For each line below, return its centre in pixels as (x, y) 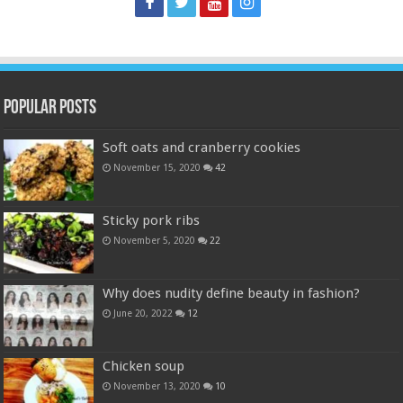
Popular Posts (50, 108)
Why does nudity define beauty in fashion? (232, 294)
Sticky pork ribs (152, 221)
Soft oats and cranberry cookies (202, 147)
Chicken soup (144, 367)
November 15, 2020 (157, 167)
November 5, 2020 (155, 241)
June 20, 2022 (143, 313)
